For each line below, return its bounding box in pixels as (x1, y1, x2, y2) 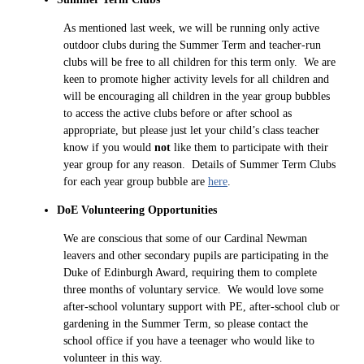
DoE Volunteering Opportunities (57, 203, 217, 216)
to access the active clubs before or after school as (63, 106, 292, 119)
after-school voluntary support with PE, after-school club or (63, 300, 340, 313)
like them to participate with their (174, 141, 328, 154)
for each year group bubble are (63, 175, 208, 188)
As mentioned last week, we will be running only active (63, 21, 319, 34)
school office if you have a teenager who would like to (63, 334, 314, 347)
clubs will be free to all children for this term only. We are (63, 55, 336, 68)
